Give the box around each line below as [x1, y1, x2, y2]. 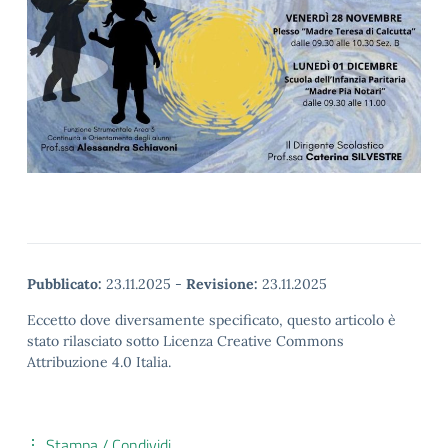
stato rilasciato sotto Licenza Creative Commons [27, 332, 344, 350]
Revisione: [186, 275, 258, 293]
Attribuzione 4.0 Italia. [27, 353, 171, 371]
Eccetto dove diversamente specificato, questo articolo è [27, 311, 396, 329]
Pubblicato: [27, 275, 102, 293]
